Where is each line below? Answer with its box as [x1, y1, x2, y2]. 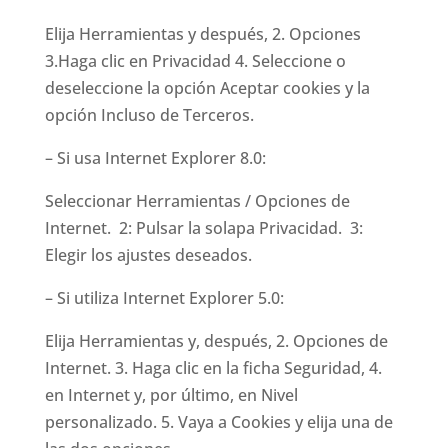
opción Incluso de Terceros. [44, 104, 254, 126]
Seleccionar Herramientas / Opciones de [44, 190, 350, 212]
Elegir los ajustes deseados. [44, 244, 252, 266]
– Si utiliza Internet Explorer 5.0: [44, 287, 284, 309]
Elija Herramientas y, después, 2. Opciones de [44, 330, 388, 352]
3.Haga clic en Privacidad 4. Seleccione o [44, 50, 346, 72]
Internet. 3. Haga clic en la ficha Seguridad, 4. [44, 357, 382, 379]
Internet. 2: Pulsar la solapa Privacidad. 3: [44, 217, 363, 239]
